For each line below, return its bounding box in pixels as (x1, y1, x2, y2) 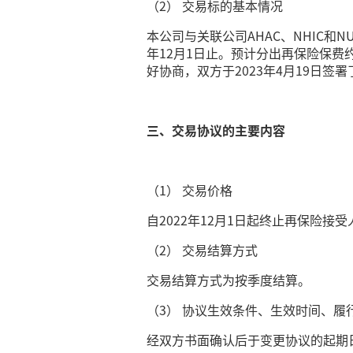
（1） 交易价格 (147, 180, 233, 199)
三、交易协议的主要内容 (147, 121, 286, 139)
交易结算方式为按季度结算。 (147, 270, 311, 289)
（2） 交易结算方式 (147, 240, 258, 259)
